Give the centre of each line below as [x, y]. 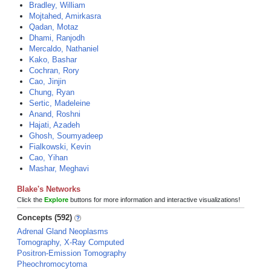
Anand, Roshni [55, 114]
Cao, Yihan [48, 158]
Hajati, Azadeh [54, 125]
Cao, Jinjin [47, 81]
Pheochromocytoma [52, 264]
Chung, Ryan [52, 92]
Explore [56, 200]
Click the [31, 200]
